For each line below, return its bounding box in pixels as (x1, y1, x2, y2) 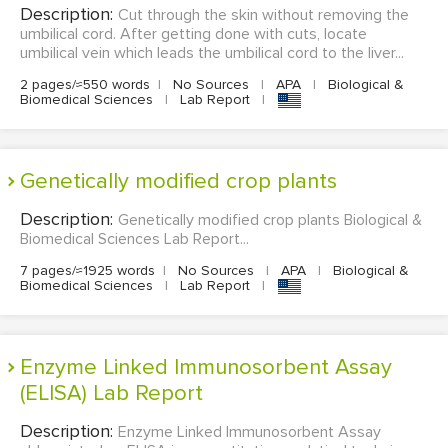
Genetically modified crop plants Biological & (118, 210, 422, 231)
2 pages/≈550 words (20, 76, 150, 93)
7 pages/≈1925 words (20, 262, 155, 280)
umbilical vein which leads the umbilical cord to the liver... (20, 43, 404, 63)
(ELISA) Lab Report (20, 380, 203, 408)
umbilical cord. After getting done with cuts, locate (20, 24, 367, 44)
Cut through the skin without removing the (118, 5, 409, 25)
